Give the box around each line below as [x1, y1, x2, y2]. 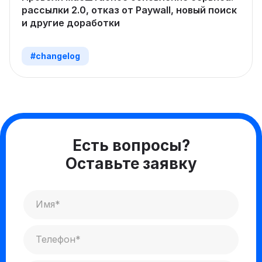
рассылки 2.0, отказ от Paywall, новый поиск [22, 4, 237, 16]
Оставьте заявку [65, 154, 197, 173]
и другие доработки [22, 16, 120, 29]
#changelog [30, 50, 80, 61]
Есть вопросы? [72, 136, 190, 154]
